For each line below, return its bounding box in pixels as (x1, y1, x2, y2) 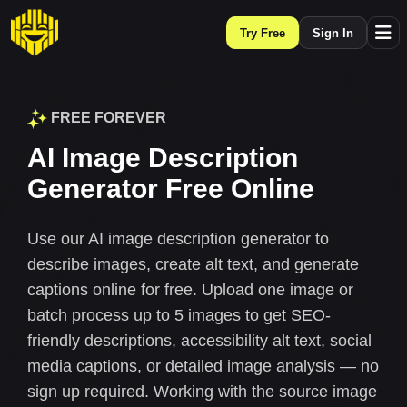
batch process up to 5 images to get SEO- (27, 306, 331, 324)
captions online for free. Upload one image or (27, 281, 353, 299)
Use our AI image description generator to (27, 230, 329, 248)
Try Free (240, 25, 285, 40)
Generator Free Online (27, 174, 314, 203)
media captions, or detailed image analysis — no (27, 357, 379, 375)
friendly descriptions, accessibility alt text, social (27, 332, 372, 350)
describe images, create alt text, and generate (27, 255, 359, 273)
